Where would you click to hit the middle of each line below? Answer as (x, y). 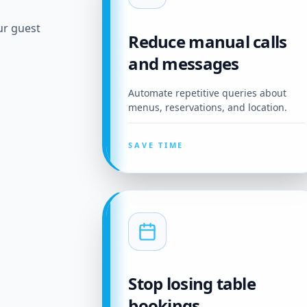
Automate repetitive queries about (208, 93)
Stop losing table (192, 283)
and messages (184, 63)
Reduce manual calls (208, 41)
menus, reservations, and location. (208, 107)
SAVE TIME (156, 145)
